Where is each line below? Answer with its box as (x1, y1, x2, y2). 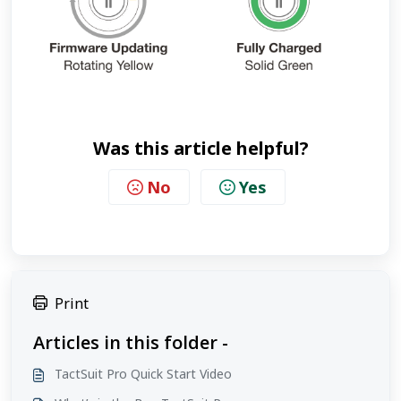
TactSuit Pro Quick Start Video (55, 364, 232, 382)
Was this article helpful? (92, 135, 309, 160)
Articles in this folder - (33, 329, 228, 354)
